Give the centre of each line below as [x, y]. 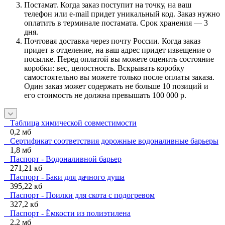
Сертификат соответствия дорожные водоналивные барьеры [111, 141]
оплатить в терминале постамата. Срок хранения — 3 [116, 23]
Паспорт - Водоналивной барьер [63, 159]
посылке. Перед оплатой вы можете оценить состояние [119, 59]
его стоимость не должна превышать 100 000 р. [105, 95]
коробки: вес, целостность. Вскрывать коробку [104, 68]
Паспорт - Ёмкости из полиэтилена [67, 213]
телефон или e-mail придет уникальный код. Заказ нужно [122, 14]
